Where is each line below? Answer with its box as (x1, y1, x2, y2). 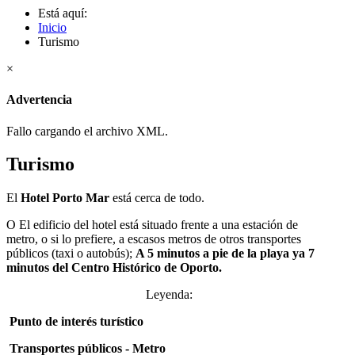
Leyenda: (145, 288, 193, 302)
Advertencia (6, 93, 72, 107)
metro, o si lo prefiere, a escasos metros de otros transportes (6, 232, 301, 246)
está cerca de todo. (109, 191, 204, 205)
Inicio (38, 21, 67, 34)
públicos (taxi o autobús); (6, 246, 136, 261)
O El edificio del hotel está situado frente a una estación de (6, 218, 298, 232)
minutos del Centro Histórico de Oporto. (6, 261, 222, 275)
